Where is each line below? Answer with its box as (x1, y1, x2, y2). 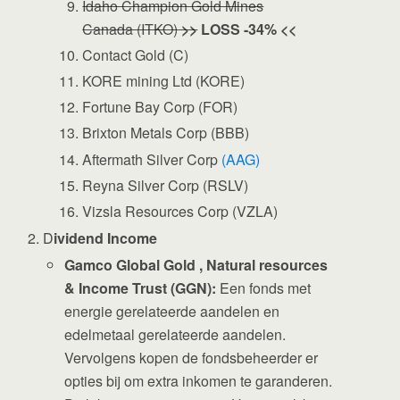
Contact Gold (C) (82, 45, 189, 66)
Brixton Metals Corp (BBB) (82, 122, 250, 144)
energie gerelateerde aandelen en (64, 300, 280, 321)
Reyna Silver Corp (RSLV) (82, 174, 249, 196)
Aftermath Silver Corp (82, 148, 222, 170)
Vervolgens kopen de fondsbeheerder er (64, 346, 319, 368)
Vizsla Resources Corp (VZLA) (82, 200, 279, 221)
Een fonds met (216, 277, 312, 298)
